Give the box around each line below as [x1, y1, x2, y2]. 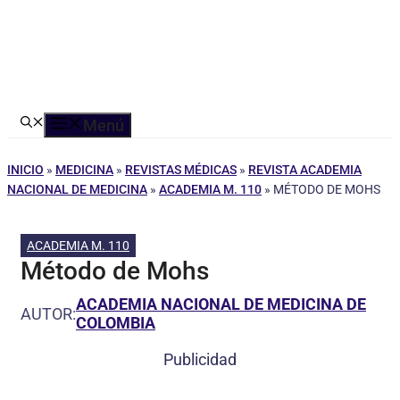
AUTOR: [21, 304, 76, 323]
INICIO [7, 162, 44, 177]
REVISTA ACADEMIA [248, 162, 362, 177]
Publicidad [163, 350, 237, 369]
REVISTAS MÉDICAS [125, 162, 237, 177]
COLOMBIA [76, 313, 155, 332]
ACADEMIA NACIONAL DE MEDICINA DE [76, 295, 366, 313]
